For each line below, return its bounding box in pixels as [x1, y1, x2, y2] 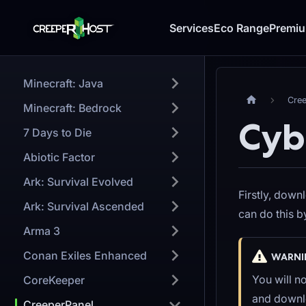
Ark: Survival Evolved [23, 175, 133, 189]
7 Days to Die [23, 126, 92, 139]
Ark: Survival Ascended [23, 199, 144, 213]
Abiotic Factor [23, 150, 95, 164]
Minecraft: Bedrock [23, 101, 122, 115]
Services [169, 21, 214, 35]
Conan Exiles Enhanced [23, 249, 147, 262]
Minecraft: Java [23, 76, 103, 90]
